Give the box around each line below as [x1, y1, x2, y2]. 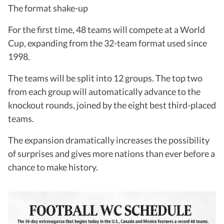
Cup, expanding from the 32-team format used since [8, 37, 207, 48]
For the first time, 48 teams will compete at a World [8, 23, 205, 35]
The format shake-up [8, 2, 88, 13]
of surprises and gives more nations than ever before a [8, 147, 215, 159]
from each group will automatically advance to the [8, 85, 200, 97]
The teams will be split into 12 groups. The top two [8, 72, 202, 83]
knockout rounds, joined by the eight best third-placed [8, 99, 216, 110]
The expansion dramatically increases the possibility [8, 134, 209, 145]
